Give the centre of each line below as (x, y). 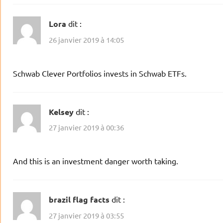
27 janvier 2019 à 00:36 (86, 127)
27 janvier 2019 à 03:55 (86, 215)
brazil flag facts (79, 200)
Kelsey (61, 111)
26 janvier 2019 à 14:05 (86, 39)
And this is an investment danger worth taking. (96, 161)
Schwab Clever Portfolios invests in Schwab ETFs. (100, 73)
